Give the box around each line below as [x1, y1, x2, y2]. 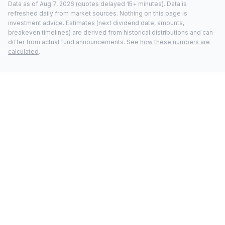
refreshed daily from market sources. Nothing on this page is [8, 10, 187, 17]
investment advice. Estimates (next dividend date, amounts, [8, 19, 184, 27]
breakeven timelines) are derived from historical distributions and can [8, 29, 213, 36]
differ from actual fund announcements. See [8, 38, 139, 46]
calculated [8, 48, 39, 55]
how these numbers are [140, 38, 210, 46]
